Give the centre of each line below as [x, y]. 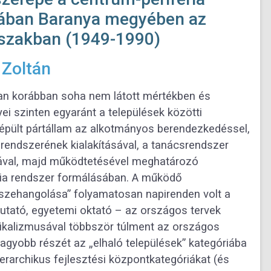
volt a [217, 194]
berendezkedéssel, [204, 129]
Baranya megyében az [122, 19]
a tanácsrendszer [185, 145]
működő [162, 178]
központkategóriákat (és [169, 260]
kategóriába [218, 243]
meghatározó [165, 162]
